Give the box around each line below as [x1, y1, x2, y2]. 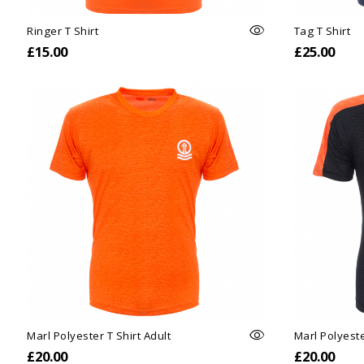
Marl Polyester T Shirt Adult [27, 327, 171, 343]
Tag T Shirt [293, 23, 351, 38]
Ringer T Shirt [27, 23, 99, 38]
